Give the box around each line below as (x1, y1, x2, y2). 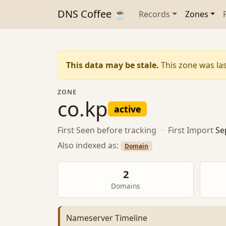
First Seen (58, 125, 95, 136)
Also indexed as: (58, 139, 121, 151)
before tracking (97, 125, 156, 136)
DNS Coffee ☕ (58, 7, 127, 21)
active (114, 103, 141, 115)
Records (139, 9, 170, 20)
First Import (168, 125, 214, 136)
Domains (111, 181, 140, 191)
